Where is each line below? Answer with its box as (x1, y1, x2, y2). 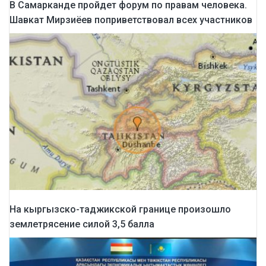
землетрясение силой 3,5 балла (9, 218, 154, 230)
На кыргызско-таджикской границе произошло (9, 203, 231, 215)
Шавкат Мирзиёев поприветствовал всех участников (9, 14, 252, 26)
